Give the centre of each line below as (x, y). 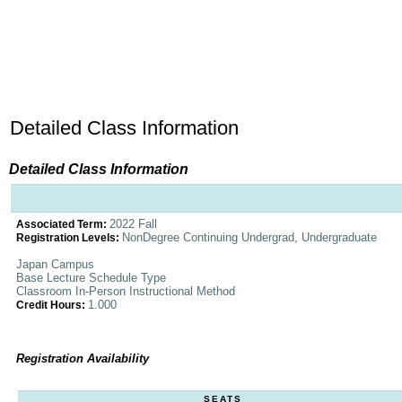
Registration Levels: (69, 238)
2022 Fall (133, 224)
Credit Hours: (52, 305)
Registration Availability (83, 358)
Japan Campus (55, 264)
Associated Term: (63, 224)
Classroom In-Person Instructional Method (126, 291)
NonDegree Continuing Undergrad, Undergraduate (249, 237)
